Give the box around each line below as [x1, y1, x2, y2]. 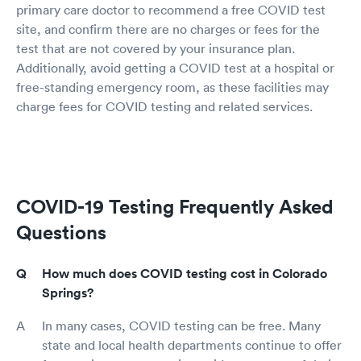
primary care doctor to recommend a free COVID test [16, 2, 326, 18]
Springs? [42, 284, 93, 301]
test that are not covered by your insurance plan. [16, 40, 295, 56]
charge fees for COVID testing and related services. [16, 98, 313, 114]
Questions [16, 220, 106, 244]
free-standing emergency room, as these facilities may [16, 79, 329, 95]
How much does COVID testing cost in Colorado [42, 265, 327, 282]
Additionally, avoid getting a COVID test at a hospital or [16, 60, 334, 76]
